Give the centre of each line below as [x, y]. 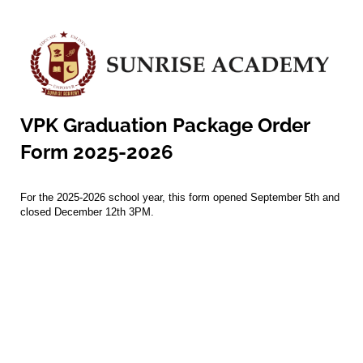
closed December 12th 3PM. [87, 212]
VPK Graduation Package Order [165, 126]
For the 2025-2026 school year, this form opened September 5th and [180, 198]
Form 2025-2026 [97, 152]
